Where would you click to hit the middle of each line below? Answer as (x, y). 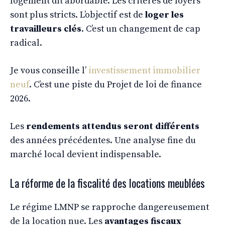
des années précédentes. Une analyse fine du (103, 140)
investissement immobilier (144, 70)
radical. (26, 43)
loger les (164, 15)
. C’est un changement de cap (141, 29)
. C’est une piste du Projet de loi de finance (116, 84)
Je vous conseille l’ (49, 70)
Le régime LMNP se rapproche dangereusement (109, 207)
